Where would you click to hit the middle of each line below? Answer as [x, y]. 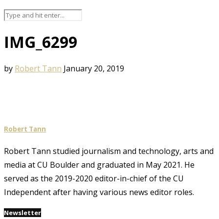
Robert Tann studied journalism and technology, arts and [109, 151]
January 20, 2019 [94, 68]
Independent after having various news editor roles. [99, 192]
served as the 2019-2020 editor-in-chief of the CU [94, 179]
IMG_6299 [41, 42]
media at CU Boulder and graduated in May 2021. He [99, 165]
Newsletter [22, 213]
